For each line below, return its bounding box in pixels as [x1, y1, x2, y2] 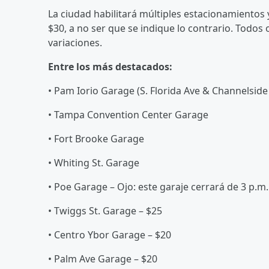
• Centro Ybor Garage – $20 [48, 228, 171, 241]
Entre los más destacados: [48, 59, 172, 73]
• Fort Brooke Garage [48, 131, 144, 145]
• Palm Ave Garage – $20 [48, 252, 157, 265]
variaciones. [48, 35, 102, 49]
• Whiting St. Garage [48, 156, 139, 169]
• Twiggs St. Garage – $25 [48, 204, 162, 217]
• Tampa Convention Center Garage [48, 107, 208, 121]
